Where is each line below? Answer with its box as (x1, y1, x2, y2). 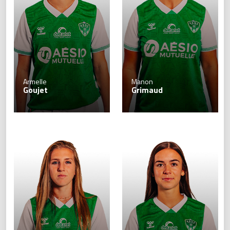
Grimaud (131, 84, 163, 97)
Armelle (23, 76, 47, 87)
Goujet (23, 84, 48, 97)
